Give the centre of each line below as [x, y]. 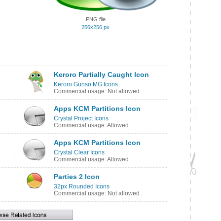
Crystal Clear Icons [79, 152]
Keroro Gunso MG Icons [86, 84]
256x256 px [95, 27]
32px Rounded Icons [82, 186]
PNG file [95, 19]
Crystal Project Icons [81, 118]
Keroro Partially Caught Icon [101, 74]
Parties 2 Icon [77, 177]
